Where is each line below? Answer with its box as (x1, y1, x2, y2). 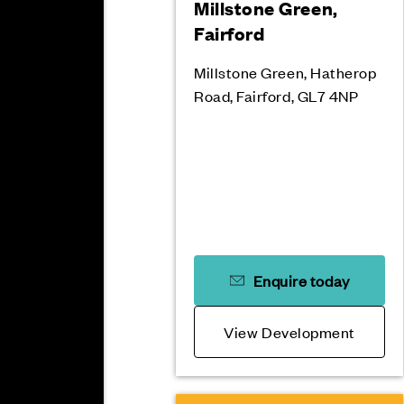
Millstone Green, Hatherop (194, 62, 377, 82)
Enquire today (252, 271, 350, 290)
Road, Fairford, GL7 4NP (194, 86, 359, 106)
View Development (224, 322, 355, 342)
